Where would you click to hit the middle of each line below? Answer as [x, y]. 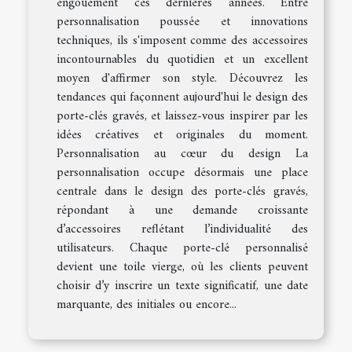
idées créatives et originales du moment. [182, 136]
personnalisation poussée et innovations [182, 22]
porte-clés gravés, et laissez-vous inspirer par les [182, 117]
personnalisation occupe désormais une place [182, 173]
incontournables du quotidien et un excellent [182, 60]
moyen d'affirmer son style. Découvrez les [182, 79]
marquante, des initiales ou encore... [147, 305]
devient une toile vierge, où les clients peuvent [182, 268]
